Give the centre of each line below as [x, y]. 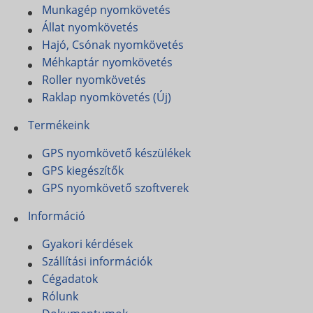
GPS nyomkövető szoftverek [115, 188]
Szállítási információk [97, 261]
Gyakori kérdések [87, 244]
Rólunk [60, 296]
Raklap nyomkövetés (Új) [107, 97]
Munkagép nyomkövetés [106, 10]
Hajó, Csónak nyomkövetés [113, 45]
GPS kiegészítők [83, 170]
